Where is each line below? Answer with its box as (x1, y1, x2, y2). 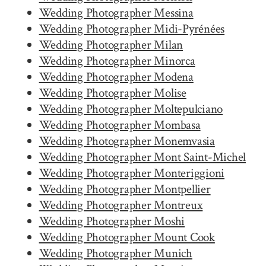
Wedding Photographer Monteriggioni (39, 164, 225, 181)
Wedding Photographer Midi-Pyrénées (39, 20, 225, 37)
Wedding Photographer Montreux (39, 197, 203, 213)
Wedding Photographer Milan (39, 36, 183, 53)
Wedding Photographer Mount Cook (39, 229, 215, 245)
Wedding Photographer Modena (39, 68, 194, 85)
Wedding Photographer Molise (39, 84, 186, 101)
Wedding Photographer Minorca (39, 52, 195, 69)
